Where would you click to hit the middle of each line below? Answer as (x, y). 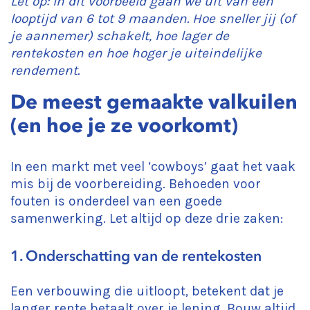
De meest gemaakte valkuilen (154, 102)
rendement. (45, 70)
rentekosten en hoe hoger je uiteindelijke (136, 53)
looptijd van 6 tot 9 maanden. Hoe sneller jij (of (153, 18)
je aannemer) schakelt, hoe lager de (120, 36)
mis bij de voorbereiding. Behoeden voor (136, 184)
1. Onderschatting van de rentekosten (136, 256)
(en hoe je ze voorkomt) (124, 125)
